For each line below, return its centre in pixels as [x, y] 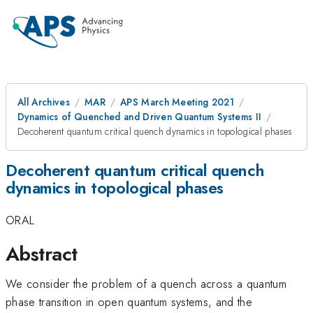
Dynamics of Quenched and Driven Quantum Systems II [140, 117]
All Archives [44, 102]
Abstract [42, 254]
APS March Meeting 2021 [177, 102]
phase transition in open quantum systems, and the [129, 301]
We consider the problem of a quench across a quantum [146, 283]
